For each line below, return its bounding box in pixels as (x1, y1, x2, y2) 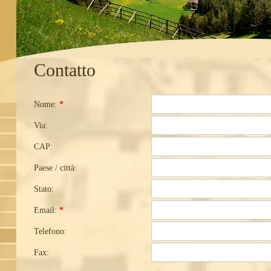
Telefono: (34, 227, 67, 236)
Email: (34, 206, 60, 215)
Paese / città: (34, 163, 77, 172)
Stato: (34, 184, 54, 194)
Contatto (34, 60, 96, 80)
